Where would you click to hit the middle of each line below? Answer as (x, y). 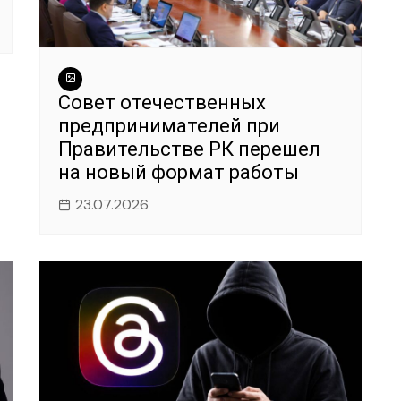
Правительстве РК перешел (189, 149)
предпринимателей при (169, 126)
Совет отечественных (162, 103)
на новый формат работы (179, 173)
